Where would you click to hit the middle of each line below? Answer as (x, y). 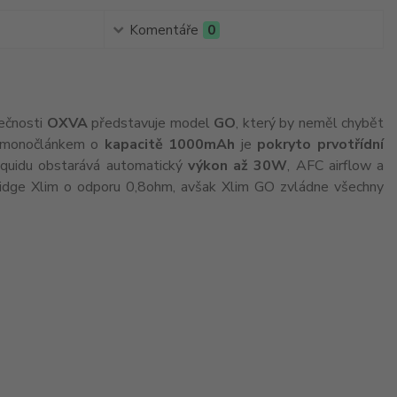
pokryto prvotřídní (321, 144)
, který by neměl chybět (310, 123)
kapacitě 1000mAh (170, 144)
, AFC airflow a (335, 166)
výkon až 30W (237, 166)
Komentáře (163, 30)
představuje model (151, 123)
